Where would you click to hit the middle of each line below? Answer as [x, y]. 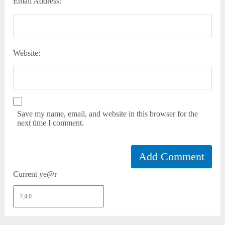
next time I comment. [51, 123]
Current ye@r [35, 174]
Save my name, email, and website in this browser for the [108, 114]
